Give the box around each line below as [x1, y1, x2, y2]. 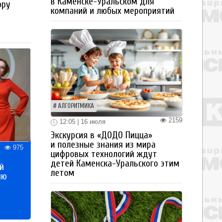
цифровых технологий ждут [51, 148, 157, 160]
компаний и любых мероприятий [51, 5, 174, 16]
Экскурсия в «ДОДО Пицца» [51, 129, 152, 141]
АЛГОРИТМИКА [58, 102, 94, 110]
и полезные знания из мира [51, 139, 156, 150]
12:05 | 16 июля [57, 117, 106, 125]
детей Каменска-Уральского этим [51, 158, 179, 169]
